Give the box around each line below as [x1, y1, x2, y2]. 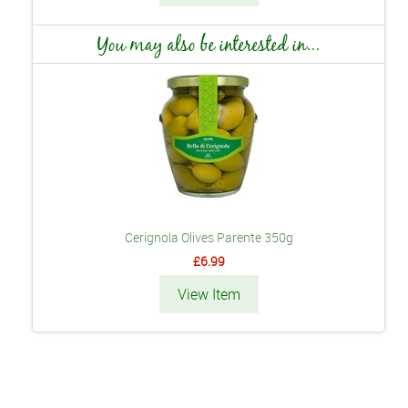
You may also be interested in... [97, 35, 320, 55]
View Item [177, 284, 240, 305]
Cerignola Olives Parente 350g [124, 229, 293, 247]
